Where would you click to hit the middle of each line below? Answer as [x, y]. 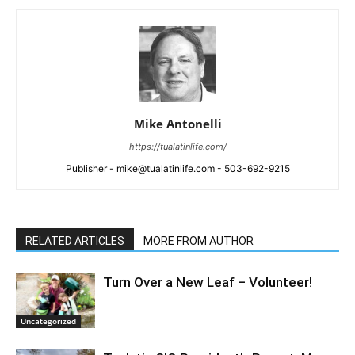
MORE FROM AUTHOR [198, 241]
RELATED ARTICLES [75, 241]
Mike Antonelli [177, 124]
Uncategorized [48, 321]
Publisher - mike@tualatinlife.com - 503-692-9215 [177, 168]
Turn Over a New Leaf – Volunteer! [208, 282]
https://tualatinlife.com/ [177, 147]
